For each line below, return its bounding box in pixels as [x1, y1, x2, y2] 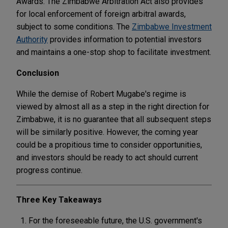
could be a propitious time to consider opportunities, [16, 139, 202, 150]
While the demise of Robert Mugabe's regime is [16, 89, 186, 99]
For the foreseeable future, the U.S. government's [28, 215, 202, 225]
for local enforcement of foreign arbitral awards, [16, 9, 186, 19]
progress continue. [16, 165, 82, 175]
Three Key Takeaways [16, 194, 102, 205]
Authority [16, 34, 48, 44]
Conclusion [16, 68, 59, 78]
